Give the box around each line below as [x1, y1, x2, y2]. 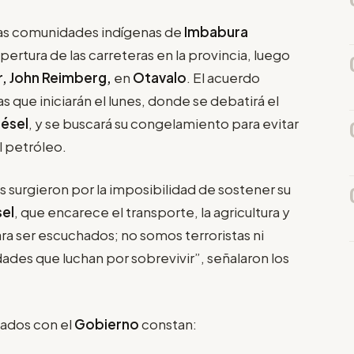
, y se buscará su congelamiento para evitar [28, 114, 299, 132]
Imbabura [184, 22, 248, 40]
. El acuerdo [186, 68, 260, 86]
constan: [139, 314, 197, 333]
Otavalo [133, 68, 186, 86]
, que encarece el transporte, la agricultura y [14, 203, 290, 221]
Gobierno [74, 314, 139, 333]
